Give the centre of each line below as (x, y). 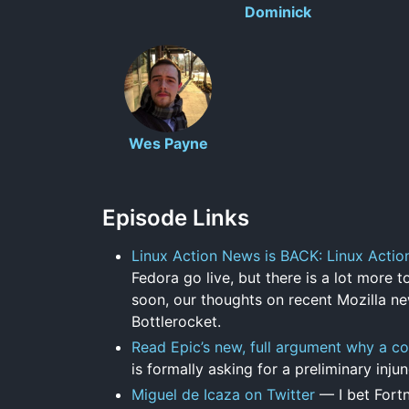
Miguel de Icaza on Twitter (223, 394)
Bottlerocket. (176, 321)
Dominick (278, 11)
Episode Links (176, 217)
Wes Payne (168, 143)
